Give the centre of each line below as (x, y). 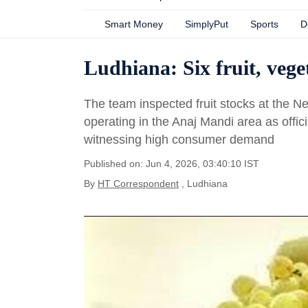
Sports (264, 24)
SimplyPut (207, 24)
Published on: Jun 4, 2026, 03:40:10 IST (172, 164)
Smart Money (134, 24)
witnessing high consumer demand (179, 140)
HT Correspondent (138, 184)
